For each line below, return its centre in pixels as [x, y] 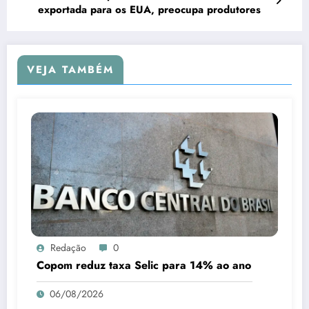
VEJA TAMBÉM [70, 70]
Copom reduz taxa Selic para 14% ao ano [144, 266]
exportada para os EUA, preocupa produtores [149, 10]
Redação [68, 248]
